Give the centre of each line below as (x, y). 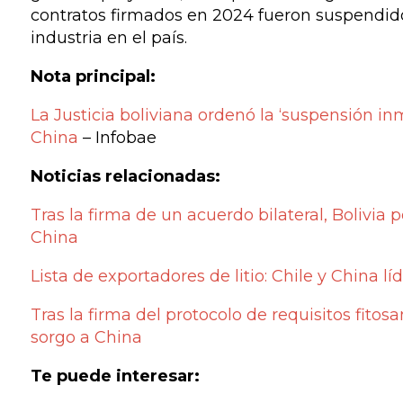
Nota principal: (93, 76)
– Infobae (117, 138)
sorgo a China (86, 337)
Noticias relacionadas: (125, 176)
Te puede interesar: (115, 376)
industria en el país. (108, 38)
